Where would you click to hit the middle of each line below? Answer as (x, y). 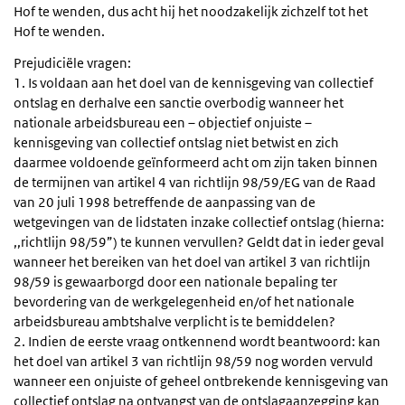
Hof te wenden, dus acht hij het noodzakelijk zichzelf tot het (191, 12)
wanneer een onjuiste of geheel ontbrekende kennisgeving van (201, 381)
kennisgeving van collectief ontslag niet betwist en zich (176, 143)
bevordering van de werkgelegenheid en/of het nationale (184, 302)
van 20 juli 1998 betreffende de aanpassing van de (165, 202)
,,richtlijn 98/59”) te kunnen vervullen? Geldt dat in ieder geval (199, 242)
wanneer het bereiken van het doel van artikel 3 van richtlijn (192, 262)
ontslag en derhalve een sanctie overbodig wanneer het (179, 103)
